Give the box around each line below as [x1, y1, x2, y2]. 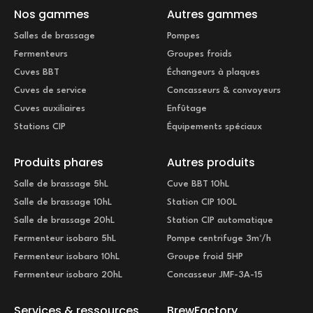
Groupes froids [167, 50, 232, 59]
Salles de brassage [14, 31, 95, 41]
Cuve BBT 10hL [167, 180, 229, 189]
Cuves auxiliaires [14, 104, 85, 114]
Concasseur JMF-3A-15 [167, 270, 263, 280]
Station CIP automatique [167, 216, 273, 226]
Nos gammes [14, 6, 89, 23]
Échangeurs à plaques [167, 68, 260, 78]
